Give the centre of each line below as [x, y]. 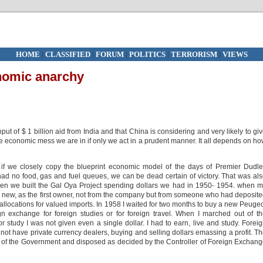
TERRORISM [194, 54]
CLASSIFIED [68, 54]
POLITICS [148, 54]
